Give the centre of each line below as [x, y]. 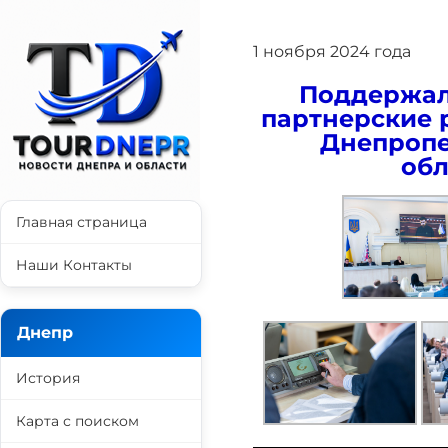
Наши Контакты [74, 265]
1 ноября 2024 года [332, 51]
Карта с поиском [77, 421]
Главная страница [81, 222]
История [48, 378]
